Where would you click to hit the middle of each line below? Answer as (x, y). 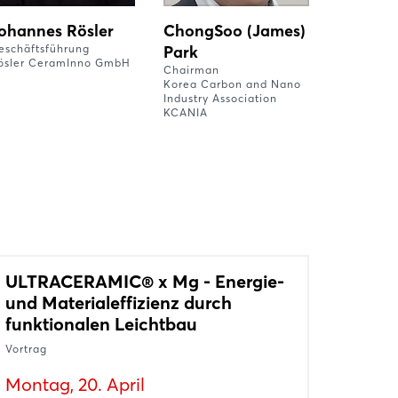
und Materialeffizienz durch (119, 303)
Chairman (191, 70)
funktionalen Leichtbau (101, 324)
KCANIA (186, 113)
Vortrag (26, 349)
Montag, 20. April (75, 385)
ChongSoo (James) (235, 31)
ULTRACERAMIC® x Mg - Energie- (145, 282)
